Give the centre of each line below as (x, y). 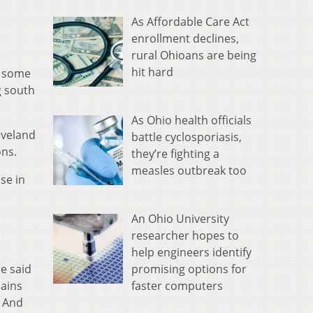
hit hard (152, 72)
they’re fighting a (175, 154)
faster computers (177, 286)
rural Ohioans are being (194, 56)
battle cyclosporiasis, (187, 137)
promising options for (189, 269)
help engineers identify (191, 253)
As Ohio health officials (191, 121)
